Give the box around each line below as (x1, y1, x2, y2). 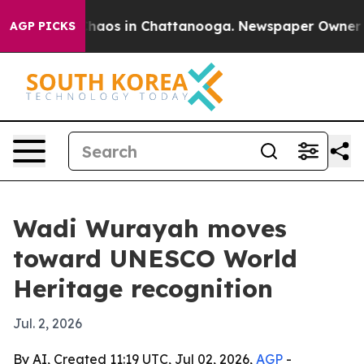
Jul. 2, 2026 (13, 315, 82, 331)
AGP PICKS (10, 19, 76, 33)
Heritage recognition (13, 273, 273, 304)
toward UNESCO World (13, 243, 297, 274)
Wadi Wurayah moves (13, 213, 287, 244)
